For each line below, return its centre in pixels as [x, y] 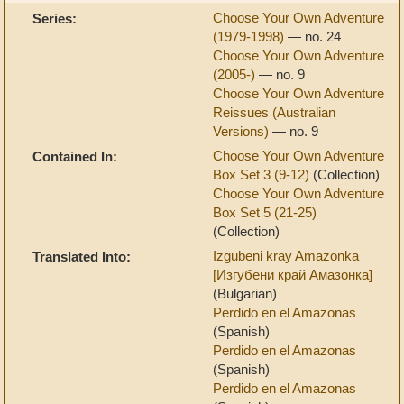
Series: [55, 18]
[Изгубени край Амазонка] [293, 275]
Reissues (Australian [274, 112]
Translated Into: [82, 257]
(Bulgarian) [245, 294]
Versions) [243, 131]
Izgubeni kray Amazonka [286, 256]
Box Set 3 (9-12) [263, 174]
